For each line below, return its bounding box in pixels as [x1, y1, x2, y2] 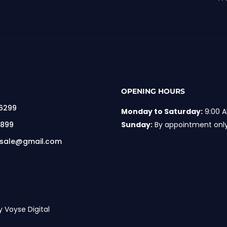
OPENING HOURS [121, 86, 185, 96]
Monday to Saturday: [121, 106, 203, 117]
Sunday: [121, 119, 153, 130]
